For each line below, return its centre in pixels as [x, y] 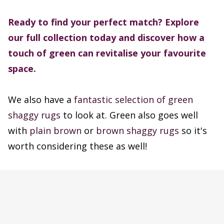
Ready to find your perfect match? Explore [103, 22]
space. [22, 69]
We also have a [41, 100]
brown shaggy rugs [137, 131]
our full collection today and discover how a [106, 38]
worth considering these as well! [77, 146]
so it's [193, 131]
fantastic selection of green [133, 100]
